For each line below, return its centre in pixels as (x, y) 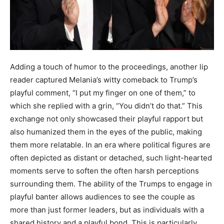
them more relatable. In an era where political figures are (110, 144)
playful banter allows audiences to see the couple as (102, 196)
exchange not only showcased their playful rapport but (106, 118)
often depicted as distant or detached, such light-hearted (111, 157)
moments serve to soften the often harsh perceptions (104, 170)
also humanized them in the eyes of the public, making (106, 131)
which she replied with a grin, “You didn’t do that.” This (106, 105)
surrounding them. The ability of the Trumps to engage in (111, 183)
